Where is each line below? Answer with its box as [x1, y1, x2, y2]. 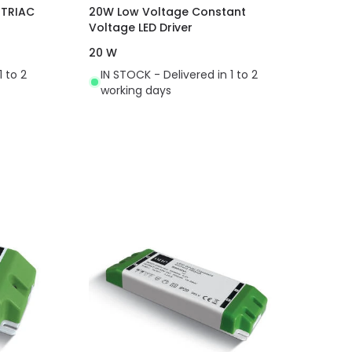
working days [101, 82, 172, 98]
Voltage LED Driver [89, 19, 193, 35]
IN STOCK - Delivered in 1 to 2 [101, 66, 258, 82]
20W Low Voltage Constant [89, 3, 247, 20]
